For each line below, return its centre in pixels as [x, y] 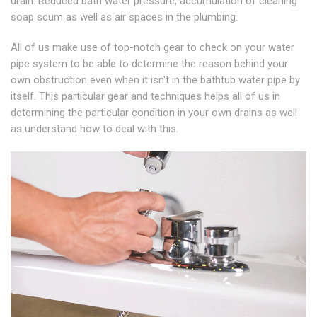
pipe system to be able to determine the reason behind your [149, 64]
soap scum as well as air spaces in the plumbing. [124, 17]
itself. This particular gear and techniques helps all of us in [145, 97]
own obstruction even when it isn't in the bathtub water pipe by [155, 80]
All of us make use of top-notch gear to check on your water [152, 48]
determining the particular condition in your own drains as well [154, 113]
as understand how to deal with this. [94, 129]
